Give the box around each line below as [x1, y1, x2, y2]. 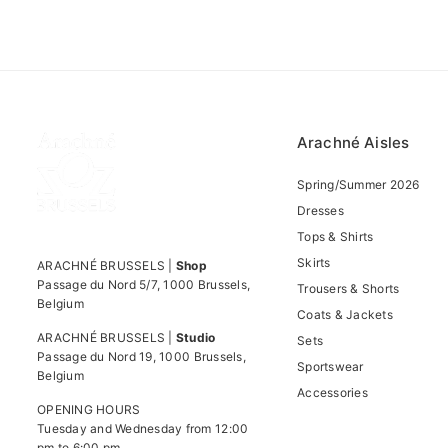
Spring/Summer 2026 [297, 177, 420, 192]
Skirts [297, 255, 331, 270]
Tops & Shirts [297, 229, 374, 244]
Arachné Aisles [297, 133, 410, 152]
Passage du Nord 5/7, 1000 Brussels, [37, 277, 251, 292]
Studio [175, 330, 216, 345]
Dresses [297, 203, 344, 218]
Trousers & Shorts [297, 281, 400, 296]
